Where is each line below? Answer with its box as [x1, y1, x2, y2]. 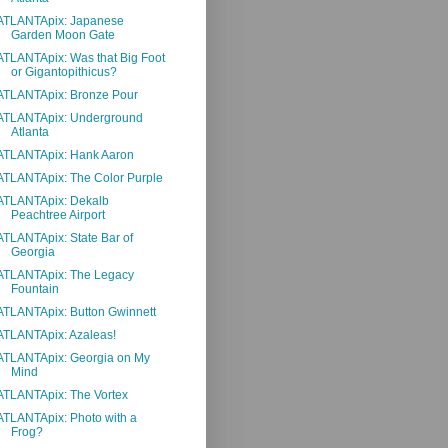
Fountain [10, 281, 59, 296]
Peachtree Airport [10, 207, 105, 222]
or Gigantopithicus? [10, 64, 117, 79]
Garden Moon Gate [10, 27, 115, 42]
